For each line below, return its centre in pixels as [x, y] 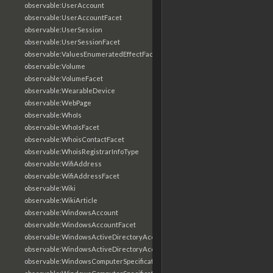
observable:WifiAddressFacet [72, 176]
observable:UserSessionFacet [72, 42]
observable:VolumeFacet [64, 78]
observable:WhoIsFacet [62, 127]
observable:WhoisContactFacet [74, 139]
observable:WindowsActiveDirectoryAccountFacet [106, 249]
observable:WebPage [58, 103]
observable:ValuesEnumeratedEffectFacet [92, 54]
